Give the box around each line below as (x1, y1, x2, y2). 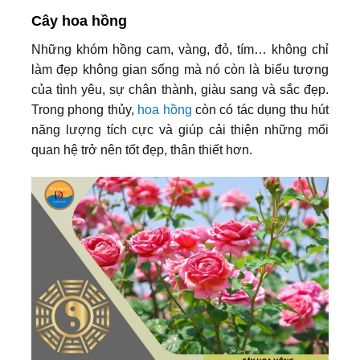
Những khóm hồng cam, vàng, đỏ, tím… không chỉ (31, 43, 329, 57)
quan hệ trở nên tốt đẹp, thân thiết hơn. (31, 143, 252, 157)
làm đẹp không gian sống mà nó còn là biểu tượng (31, 63, 329, 77)
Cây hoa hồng (31, 13, 127, 30)
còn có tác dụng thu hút (191, 103, 329, 117)
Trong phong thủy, (31, 103, 138, 117)
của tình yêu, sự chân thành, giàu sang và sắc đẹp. (31, 83, 329, 97)
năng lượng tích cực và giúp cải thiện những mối (31, 123, 329, 137)
